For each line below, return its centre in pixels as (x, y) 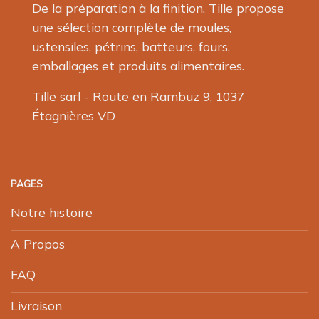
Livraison (36, 306)
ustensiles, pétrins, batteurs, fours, (131, 47)
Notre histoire (52, 213)
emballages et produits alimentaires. (138, 66)
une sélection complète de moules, (132, 27)
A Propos (38, 243)
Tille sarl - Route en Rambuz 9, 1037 (138, 96)
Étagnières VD (74, 116)
